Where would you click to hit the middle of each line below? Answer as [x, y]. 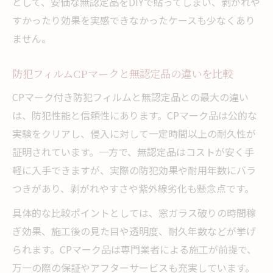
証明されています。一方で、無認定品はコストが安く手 [133, 151]
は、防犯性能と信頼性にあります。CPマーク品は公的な [135, 115]
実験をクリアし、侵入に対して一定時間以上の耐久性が [134, 133]
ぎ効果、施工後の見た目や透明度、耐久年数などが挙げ [134, 231]
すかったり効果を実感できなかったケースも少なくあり [134, 20]
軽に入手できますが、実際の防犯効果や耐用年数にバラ [134, 170]
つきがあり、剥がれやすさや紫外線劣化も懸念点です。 [133, 188]
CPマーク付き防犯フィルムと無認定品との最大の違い [130, 97]
